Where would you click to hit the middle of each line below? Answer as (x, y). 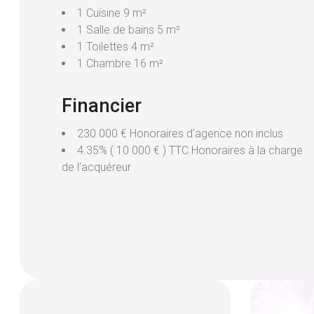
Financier (102, 106)
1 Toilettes (104, 47)
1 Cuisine (100, 13)
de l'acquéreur (96, 168)
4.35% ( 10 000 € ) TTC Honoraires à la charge (190, 151)
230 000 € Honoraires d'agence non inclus (180, 134)
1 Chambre (105, 64)
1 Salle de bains (117, 30)
